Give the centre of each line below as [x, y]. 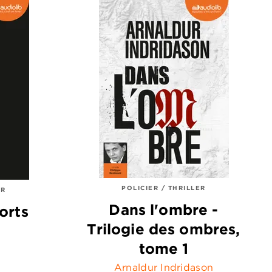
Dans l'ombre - [164, 210]
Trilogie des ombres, [164, 229]
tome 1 [164, 249]
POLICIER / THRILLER [164, 187]
